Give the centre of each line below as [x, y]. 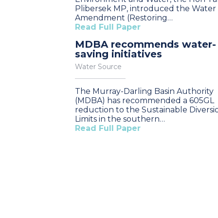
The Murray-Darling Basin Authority [144, 91]
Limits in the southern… [120, 119]
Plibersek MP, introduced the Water [145, 9]
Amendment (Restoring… [124, 18]
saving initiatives [118, 54]
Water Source [98, 67]
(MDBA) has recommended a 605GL [145, 100]
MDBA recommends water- [145, 44]
